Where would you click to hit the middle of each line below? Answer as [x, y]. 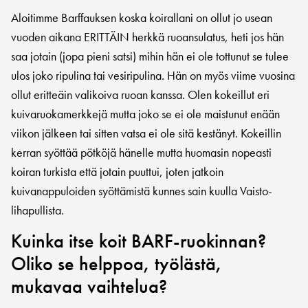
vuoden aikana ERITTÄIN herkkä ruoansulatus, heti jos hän [147, 37]
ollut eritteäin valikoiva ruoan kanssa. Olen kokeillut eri [140, 95]
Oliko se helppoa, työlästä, [117, 264]
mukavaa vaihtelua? [89, 287]
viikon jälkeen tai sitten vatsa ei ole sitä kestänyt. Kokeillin [146, 133]
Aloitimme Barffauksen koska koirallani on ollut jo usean [142, 18]
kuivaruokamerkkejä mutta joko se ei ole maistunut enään [145, 114]
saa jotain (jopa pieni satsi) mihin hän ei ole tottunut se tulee [150, 56]
